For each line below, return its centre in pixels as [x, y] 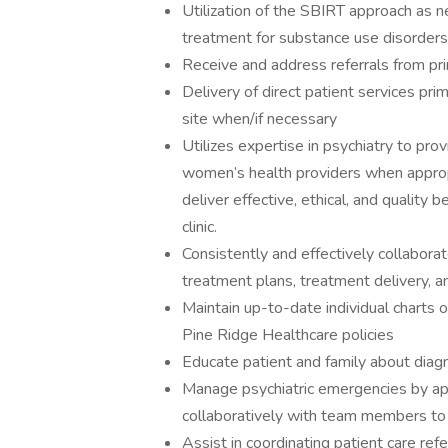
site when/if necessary [259, 119]
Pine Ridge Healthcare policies [288, 335]
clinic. [199, 227]
